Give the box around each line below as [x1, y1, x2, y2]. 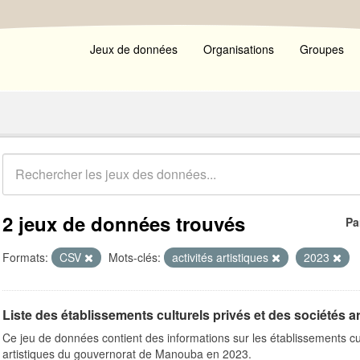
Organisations [203, 41, 274, 57]
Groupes [300, 41, 344, 57]
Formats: [2, 249, 48, 265]
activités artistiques [172, 249, 272, 265]
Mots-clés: [108, 249, 161, 265]
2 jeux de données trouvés [2, 210, 245, 237]
